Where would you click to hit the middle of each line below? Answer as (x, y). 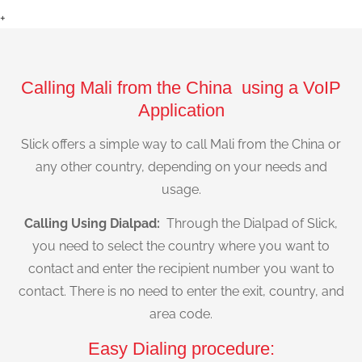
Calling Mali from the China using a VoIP (181, 87)
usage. (181, 189)
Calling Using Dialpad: (94, 224)
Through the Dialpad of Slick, (250, 224)
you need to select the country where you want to (181, 246)
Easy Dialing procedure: (181, 348)
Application (181, 110)
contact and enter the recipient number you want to (181, 269)
